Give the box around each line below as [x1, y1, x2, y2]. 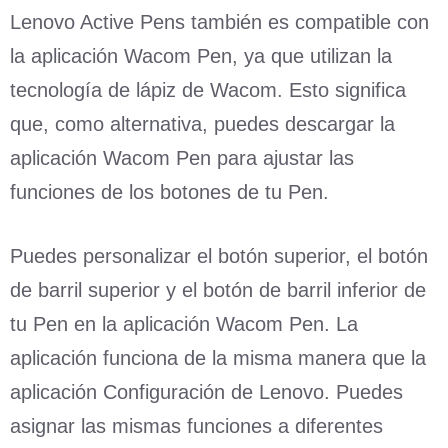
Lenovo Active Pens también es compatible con [10, 10, 429, 33]
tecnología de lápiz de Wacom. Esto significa [10, 78, 406, 101]
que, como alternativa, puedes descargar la [10, 112, 395, 135]
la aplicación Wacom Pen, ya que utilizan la [10, 44, 392, 67]
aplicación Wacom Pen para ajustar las [10, 146, 354, 169]
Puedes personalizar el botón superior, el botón [10, 244, 428, 267]
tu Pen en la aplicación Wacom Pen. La [10, 312, 358, 335]
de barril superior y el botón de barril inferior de [10, 278, 426, 301]
